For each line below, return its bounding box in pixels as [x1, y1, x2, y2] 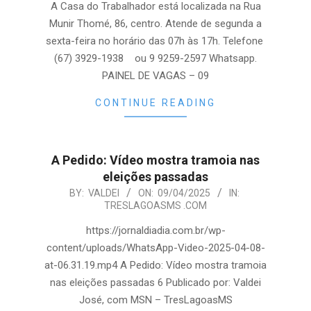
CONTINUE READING [95, 97, 216, 108]
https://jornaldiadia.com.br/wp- [85, 224, 226, 237]
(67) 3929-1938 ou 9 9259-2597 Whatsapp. [54, 52, 257, 65]
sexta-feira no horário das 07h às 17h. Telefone [45, 35, 266, 47]
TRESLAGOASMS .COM [104, 200, 207, 211]
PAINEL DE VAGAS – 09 [102, 69, 209, 82]
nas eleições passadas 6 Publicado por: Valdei [50, 276, 261, 289]
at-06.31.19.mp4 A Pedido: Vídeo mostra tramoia [44, 259, 267, 271]
